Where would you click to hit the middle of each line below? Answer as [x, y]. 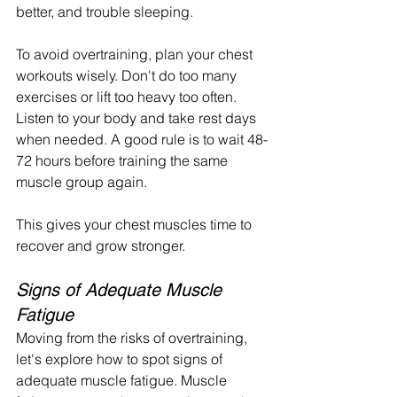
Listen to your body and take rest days [138, 117]
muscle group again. [82, 181]
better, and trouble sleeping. [105, 11]
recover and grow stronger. [101, 245]
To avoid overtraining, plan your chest [136, 54]
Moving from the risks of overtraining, [133, 337]
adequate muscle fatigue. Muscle [123, 380]
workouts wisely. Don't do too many [128, 75]
